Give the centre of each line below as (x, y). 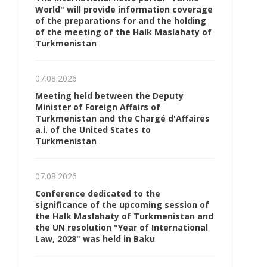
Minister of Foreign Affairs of (98, 107)
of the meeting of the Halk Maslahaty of (123, 32)
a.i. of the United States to (93, 130)
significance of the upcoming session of (122, 205)
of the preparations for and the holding (121, 21)
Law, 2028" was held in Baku (95, 239)
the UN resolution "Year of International (122, 227)
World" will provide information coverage (124, 9)
